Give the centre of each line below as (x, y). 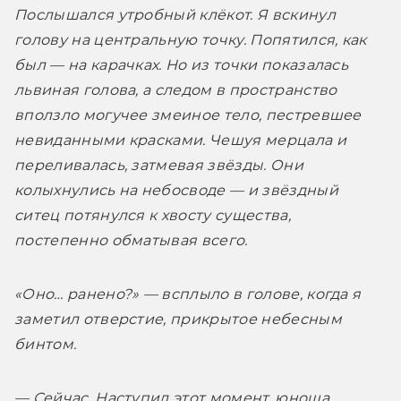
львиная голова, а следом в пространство (176, 90)
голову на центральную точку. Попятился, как (191, 39)
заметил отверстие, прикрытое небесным (178, 319)
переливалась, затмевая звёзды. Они (159, 165)
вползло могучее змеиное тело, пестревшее (188, 115)
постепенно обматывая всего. (131, 240)
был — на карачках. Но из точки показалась (182, 64)
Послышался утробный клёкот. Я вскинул (175, 14)
